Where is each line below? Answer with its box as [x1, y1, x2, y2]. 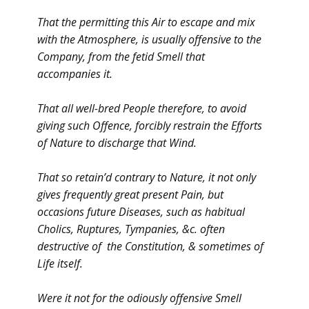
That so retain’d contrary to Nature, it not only [37, 170, 256, 185]
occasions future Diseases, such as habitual [37, 204, 245, 219]
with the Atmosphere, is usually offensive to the [37, 32, 261, 47]
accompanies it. [37, 66, 112, 81]
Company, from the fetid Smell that [37, 49, 205, 64]
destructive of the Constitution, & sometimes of [37, 239, 263, 254]
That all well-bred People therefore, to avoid [37, 101, 246, 116]
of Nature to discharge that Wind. [37, 135, 197, 150]
